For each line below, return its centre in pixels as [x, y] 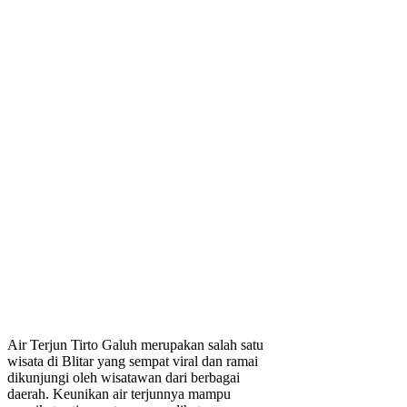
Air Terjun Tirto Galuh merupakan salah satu [135, 345]
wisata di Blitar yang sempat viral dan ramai [133, 362]
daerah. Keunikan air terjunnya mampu [119, 394]
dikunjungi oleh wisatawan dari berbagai [124, 378]
